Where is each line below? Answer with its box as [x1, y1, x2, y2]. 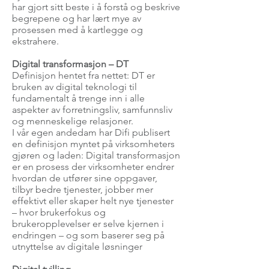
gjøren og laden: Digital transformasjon [12, 150, 180, 161]
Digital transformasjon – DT [12, 58, 128, 70]
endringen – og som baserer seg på [12, 229, 165, 241]
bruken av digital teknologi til [12, 81, 137, 92]
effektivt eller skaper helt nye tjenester [12, 195, 174, 207]
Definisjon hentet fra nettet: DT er [12, 70, 155, 81]
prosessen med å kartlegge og [12, 24, 143, 35]
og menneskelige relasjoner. [12, 115, 133, 127]
